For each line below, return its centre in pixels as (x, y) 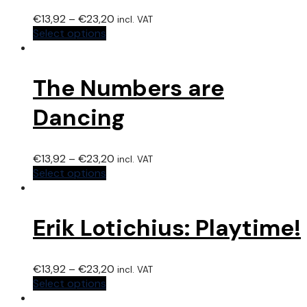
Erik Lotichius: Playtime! (167, 228)
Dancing (79, 118)
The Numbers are (128, 88)
